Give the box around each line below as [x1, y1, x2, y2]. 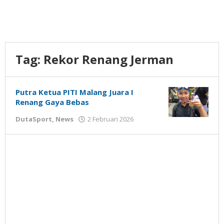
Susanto [137, 132, 166, 141]
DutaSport [15, 114, 52, 123]
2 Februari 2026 [87, 114, 133, 123]
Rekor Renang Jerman [43, 51, 173, 67]
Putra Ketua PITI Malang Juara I [15, 87, 133, 97]
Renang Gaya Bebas [15, 97, 89, 107]
